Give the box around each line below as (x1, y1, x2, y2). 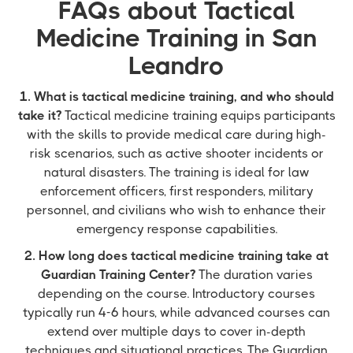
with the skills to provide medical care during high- (27, 127, 326, 142)
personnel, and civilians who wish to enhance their (27, 203, 326, 217)
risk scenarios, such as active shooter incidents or (29, 146, 324, 161)
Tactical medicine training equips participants (61, 108, 336, 123)
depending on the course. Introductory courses (38, 286, 315, 301)
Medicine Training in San (35, 24, 318, 53)
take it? (17, 108, 61, 123)
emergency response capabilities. (76, 221, 277, 236)
